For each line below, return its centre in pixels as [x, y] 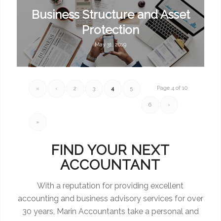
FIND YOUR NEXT [110, 150]
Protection [111, 30]
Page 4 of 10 [172, 88]
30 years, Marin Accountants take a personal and [110, 211]
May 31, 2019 [111, 45]
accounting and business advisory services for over [110, 198]
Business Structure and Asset [110, 15]
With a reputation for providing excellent [110, 185]
